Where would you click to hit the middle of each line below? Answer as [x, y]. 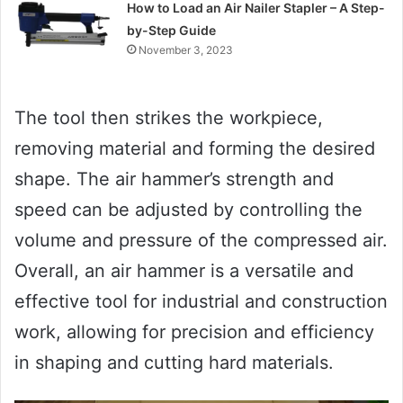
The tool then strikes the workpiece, [169, 117]
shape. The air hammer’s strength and [174, 179]
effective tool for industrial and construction [201, 301]
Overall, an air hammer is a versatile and [184, 270]
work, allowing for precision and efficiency [194, 331]
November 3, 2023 [186, 49]
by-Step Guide [172, 30]
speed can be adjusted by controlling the [188, 209]
